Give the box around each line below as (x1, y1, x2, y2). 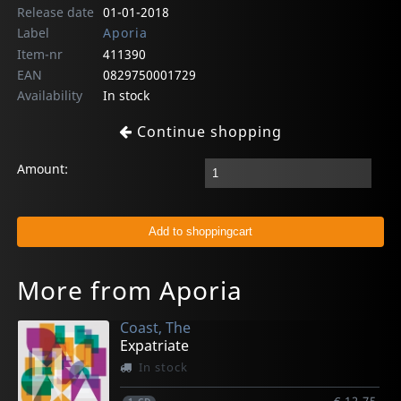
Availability (17, 86, 83, 104)
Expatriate (120, 335, 190, 355)
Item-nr (17, 45, 64, 63)
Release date (17, 3, 95, 21)
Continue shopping (132, 121, 282, 141)
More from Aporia (17, 273, 243, 308)
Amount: (17, 159, 69, 177)
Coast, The (120, 317, 192, 337)
